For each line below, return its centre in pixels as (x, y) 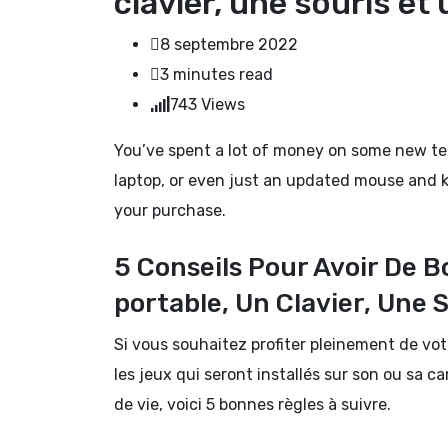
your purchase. (170, 210)
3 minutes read (216, 74)
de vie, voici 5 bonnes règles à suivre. (252, 404)
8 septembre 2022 (229, 44)
